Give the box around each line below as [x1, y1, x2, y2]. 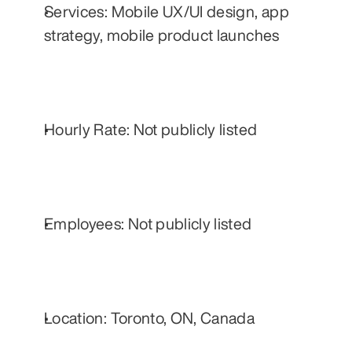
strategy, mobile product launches [44, 27, 280, 44]
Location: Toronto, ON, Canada [44, 310, 255, 327]
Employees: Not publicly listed [44, 215, 252, 233]
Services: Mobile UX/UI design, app [44, 3, 289, 20]
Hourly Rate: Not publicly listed [44, 121, 258, 138]
